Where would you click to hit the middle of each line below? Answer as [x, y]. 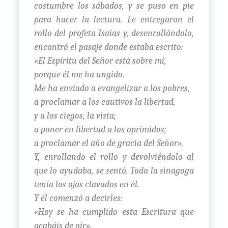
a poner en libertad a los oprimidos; [100, 129]
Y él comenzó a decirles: [78, 198]
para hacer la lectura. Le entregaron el [114, 19]
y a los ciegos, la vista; [75, 116]
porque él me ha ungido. [79, 74]
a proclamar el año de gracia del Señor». [108, 143]
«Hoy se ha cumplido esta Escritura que [114, 212]
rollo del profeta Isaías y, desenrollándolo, [114, 33]
